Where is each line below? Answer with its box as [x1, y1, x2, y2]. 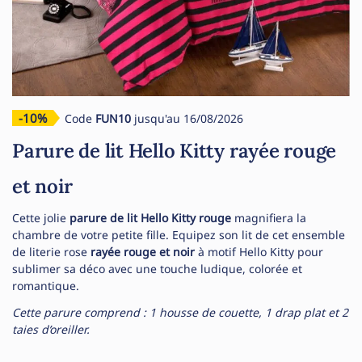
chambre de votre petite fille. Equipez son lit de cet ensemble [12, 226, 345, 242]
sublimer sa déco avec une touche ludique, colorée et [12, 260, 302, 276]
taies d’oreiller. [12, 321, 90, 337]
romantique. [12, 277, 79, 293]
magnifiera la [231, 209, 306, 225]
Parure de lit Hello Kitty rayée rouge [12, 138, 337, 164]
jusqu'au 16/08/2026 [131, 111, 243, 127]
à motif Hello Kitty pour [195, 243, 323, 259]
